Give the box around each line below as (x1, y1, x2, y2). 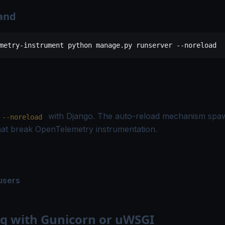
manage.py (92, 41, 132, 50)
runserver (132, 41, 172, 50)
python (64, 41, 92, 50)
